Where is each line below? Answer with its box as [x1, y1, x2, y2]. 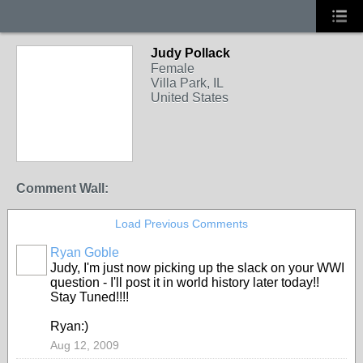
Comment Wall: [16, 181, 109, 195]
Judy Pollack [151, 46, 230, 60]
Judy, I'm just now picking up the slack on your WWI [50, 261, 344, 275]
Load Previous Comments [115, 217, 248, 230]
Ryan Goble [50, 246, 119, 259]
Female [151, 62, 194, 75]
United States [151, 91, 228, 105]
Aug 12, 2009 [50, 339, 119, 352]
